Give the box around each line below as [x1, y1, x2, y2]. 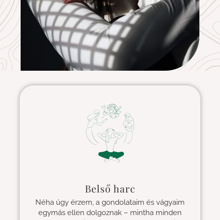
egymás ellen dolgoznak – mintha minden [38, 208, 182, 217]
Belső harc [84, 181, 136, 195]
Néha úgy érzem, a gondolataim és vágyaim [35, 197, 185, 207]
